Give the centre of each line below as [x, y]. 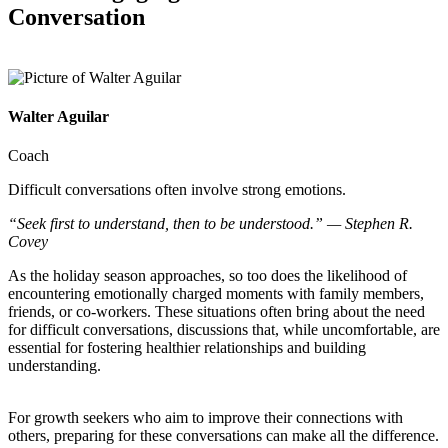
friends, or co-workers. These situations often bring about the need [216, 312]
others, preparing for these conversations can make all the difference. [223, 436]
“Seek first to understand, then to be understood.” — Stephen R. [210, 224]
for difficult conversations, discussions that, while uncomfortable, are [224, 330]
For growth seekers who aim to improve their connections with [205, 418]
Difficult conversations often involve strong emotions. [177, 190]
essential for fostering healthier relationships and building [187, 348]
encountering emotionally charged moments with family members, [216, 294]
